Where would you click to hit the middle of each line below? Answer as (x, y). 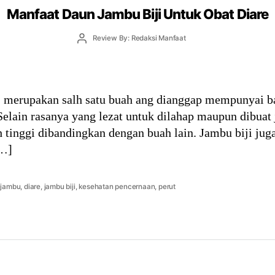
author (92, 48)
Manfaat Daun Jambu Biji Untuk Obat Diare (137, 14)
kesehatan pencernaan (117, 186)
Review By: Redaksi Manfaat (139, 38)
